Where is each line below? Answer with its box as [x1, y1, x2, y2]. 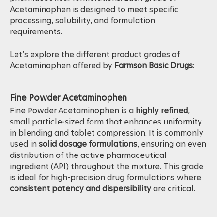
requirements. [10, 37, 62, 49]
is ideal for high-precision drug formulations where [10, 183, 201, 195]
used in [10, 150, 39, 161]
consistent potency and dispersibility [10, 194, 151, 206]
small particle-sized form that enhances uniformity [10, 127, 202, 139]
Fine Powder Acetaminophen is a [10, 116, 136, 128]
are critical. [151, 194, 195, 206]
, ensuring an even [137, 150, 206, 161]
